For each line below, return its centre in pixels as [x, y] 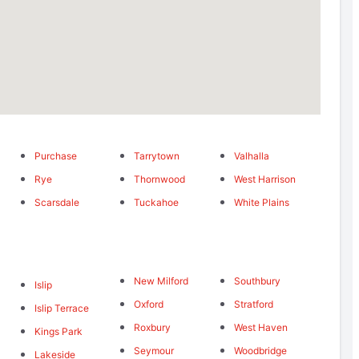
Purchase [55, 156]
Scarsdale [56, 203]
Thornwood [160, 179]
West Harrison [264, 179]
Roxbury [153, 328]
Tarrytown [157, 156]
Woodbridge [260, 351]
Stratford [253, 305]
